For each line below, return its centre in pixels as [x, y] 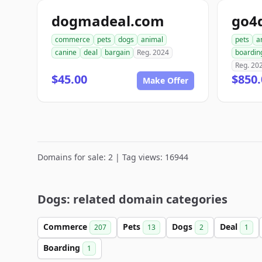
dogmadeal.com [108, 21]
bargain [117, 52]
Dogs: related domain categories [132, 199]
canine [66, 52]
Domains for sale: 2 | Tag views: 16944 [113, 157]
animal [152, 39]
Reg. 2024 [153, 52]
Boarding [63, 248]
